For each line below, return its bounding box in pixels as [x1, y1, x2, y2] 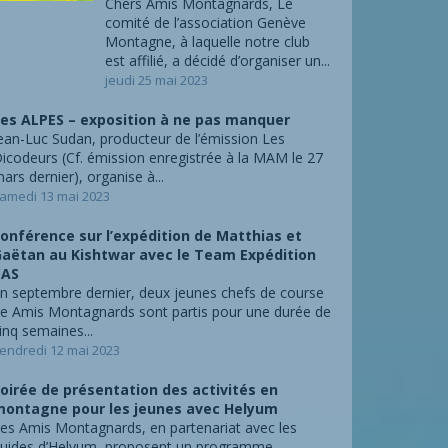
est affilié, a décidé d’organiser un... [104, 51, 330, 70]
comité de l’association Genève [104, 13, 306, 32]
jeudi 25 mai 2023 [104, 71, 208, 89]
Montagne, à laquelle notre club [104, 32, 310, 51]
